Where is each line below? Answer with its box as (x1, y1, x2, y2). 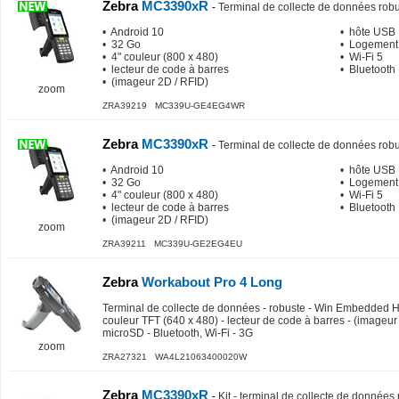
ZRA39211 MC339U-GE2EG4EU (102, 239, 242, 248)
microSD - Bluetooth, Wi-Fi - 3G (102, 327, 253, 339)
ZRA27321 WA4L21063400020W (102, 352, 247, 362)
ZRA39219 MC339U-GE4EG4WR (102, 101, 245, 110)
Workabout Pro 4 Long (138, 274, 282, 289)
